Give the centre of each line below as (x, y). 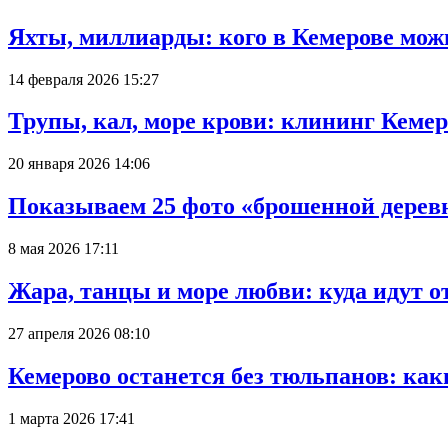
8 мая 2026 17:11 (63, 249)
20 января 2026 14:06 (79, 164)
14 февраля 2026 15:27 (83, 79)
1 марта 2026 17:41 (71, 418)
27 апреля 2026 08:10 (79, 333)
